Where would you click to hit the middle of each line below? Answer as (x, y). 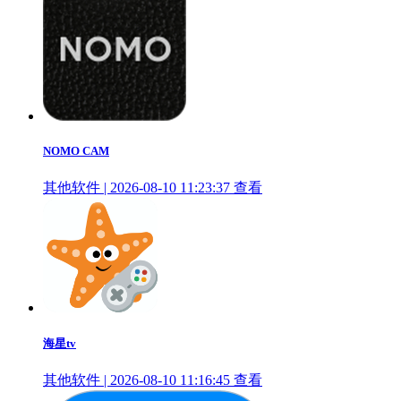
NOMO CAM (76, 151)
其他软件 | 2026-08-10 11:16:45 (137, 380)
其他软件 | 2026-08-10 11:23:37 (137, 187)
